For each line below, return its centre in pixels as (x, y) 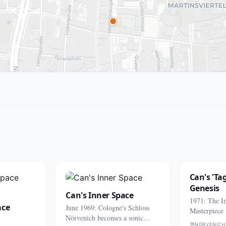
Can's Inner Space (100, 195)
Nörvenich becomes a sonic (105, 218)
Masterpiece (206, 211)
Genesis (204, 188)
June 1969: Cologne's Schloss (108, 208)
